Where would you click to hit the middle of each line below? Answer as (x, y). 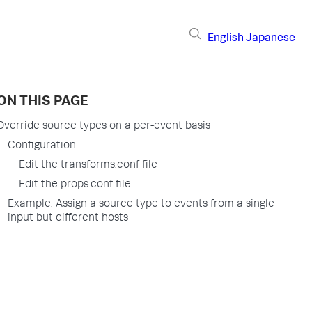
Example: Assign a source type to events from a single (141, 205)
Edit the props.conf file (75, 185)
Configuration (42, 146)
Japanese (271, 39)
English (226, 39)
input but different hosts (68, 219)
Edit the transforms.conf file (88, 166)
